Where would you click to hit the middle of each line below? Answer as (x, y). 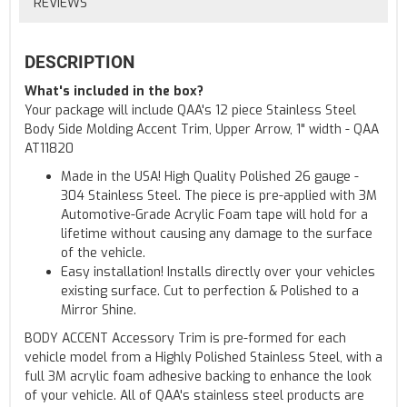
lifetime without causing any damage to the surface (217, 233)
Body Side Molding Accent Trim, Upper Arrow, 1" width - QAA (202, 129)
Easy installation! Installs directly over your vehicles (218, 272)
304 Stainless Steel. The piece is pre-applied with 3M (219, 195)
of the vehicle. (103, 253)
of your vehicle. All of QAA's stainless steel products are (194, 395)
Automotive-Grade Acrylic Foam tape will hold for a (214, 214)
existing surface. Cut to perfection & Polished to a (210, 291)
